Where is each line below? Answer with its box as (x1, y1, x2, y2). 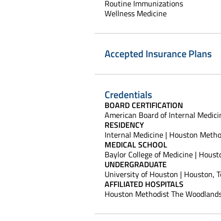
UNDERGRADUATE (105, 158, 167, 170)
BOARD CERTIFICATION (105, 99, 183, 111)
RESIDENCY (105, 118, 144, 131)
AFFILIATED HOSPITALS (105, 178, 184, 190)
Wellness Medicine (105, 7, 184, 19)
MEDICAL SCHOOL (105, 138, 167, 150)
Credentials (105, 86, 152, 102)
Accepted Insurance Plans (105, 45, 212, 61)
